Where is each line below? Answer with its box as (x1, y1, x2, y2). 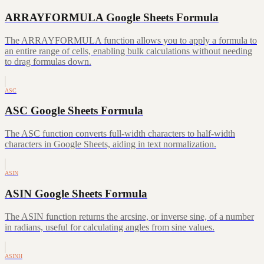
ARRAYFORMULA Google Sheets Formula (5, 11, 219, 24)
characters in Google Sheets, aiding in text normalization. (5, 139, 216, 150)
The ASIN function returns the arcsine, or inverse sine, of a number (5, 211, 254, 222)
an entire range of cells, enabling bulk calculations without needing (5, 45, 252, 56)
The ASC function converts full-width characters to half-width (5, 128, 235, 139)
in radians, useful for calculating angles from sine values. (5, 222, 214, 232)
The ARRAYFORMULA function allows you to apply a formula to (5, 35, 257, 45)
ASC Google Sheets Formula (5, 104, 143, 117)
